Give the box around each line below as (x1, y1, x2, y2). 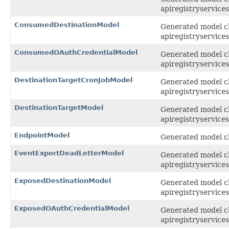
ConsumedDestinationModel (14, 21, 119, 29)
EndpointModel (14, 131, 70, 140)
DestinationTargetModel (14, 104, 103, 112)
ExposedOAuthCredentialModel (14, 204, 129, 213)
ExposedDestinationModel (14, 177, 111, 185)
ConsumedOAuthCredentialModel (14, 49, 138, 57)
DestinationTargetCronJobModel (14, 76, 132, 84)
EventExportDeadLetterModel (14, 149, 124, 157)
